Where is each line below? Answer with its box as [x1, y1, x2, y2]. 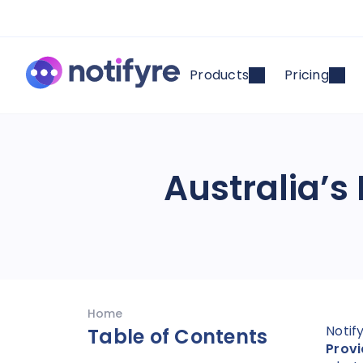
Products [190, 66, 249, 84]
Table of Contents [88, 323, 268, 350]
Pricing [284, 66, 329, 84]
